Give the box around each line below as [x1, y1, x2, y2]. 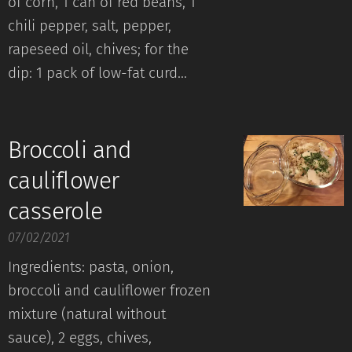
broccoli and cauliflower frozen [8, 281, 211, 299]
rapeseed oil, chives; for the [8, 40, 189, 58]
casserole [8, 197, 103, 225]
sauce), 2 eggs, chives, [8, 328, 152, 346]
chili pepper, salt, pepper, [8, 16, 171, 35]
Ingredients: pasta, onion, [8, 258, 174, 276]
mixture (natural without [8, 305, 166, 323]
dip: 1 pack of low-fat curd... [8, 64, 187, 82]
